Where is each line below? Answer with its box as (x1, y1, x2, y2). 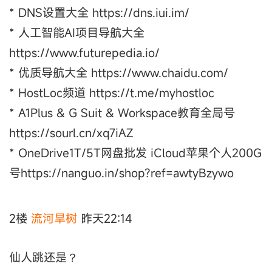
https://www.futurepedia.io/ (9, 45, 160, 61)
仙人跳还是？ (9, 250, 78, 265)
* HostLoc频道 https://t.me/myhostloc (9, 85, 214, 101)
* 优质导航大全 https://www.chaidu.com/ (9, 65, 228, 81)
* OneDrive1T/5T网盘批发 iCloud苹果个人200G (9, 145, 262, 161)
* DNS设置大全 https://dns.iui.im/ (9, 5, 189, 21)
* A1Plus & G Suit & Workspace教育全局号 (9, 105, 235, 121)
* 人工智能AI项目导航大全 (9, 25, 144, 41)
